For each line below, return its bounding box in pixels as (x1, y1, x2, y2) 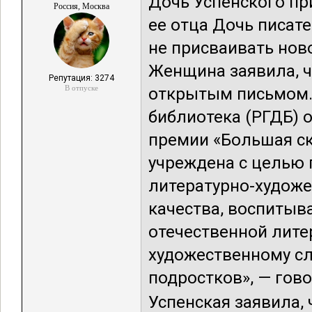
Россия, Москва (54, 1, 109, 11)
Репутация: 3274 (49, 73, 114, 83)
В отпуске (65, 84, 98, 92)
